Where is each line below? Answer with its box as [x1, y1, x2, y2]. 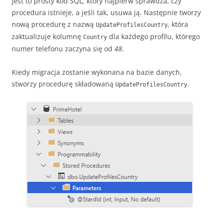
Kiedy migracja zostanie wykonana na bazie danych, [12, 67, 182, 77]
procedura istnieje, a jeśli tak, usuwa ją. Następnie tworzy [12, 7, 201, 17]
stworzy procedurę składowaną [12, 79, 115, 88]
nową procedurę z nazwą [12, 19, 96, 29]
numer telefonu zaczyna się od [12, 44, 114, 53]
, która [168, 19, 188, 29]
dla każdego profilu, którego [107, 31, 200, 41]
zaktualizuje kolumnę [12, 31, 83, 41]
